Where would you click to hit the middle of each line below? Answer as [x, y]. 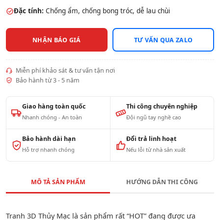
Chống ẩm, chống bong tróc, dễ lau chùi [107, 11]
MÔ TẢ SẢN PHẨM [58, 182]
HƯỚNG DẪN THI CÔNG [162, 182]
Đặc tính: [29, 11]
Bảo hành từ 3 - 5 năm [47, 80]
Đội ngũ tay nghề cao [153, 117]
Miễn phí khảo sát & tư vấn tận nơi [64, 70]
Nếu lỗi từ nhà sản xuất [156, 150]
